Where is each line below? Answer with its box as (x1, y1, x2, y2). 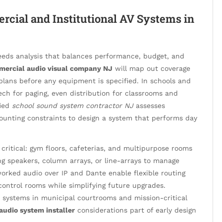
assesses (133, 102, 165, 110)
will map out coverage (112, 64, 190, 73)
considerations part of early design (75, 206, 196, 215)
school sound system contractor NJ (12, 102, 133, 110)
